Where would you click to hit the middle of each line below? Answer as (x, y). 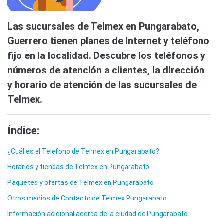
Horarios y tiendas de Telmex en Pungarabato (78, 167)
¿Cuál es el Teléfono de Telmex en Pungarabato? (83, 152)
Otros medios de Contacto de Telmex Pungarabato (87, 198)
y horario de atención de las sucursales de (102, 85)
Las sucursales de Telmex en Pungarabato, (103, 27)
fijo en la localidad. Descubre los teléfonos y (106, 56)
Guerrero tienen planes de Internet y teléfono (108, 41)
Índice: (24, 131)
